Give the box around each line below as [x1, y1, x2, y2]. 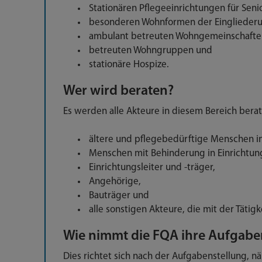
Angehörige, [89, 177, 141, 187]
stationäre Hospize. [89, 60, 169, 70]
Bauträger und [89, 191, 149, 201]
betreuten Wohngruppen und [89, 46, 212, 56]
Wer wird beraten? [63, 84, 174, 98]
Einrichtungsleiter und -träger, [89, 163, 215, 173]
